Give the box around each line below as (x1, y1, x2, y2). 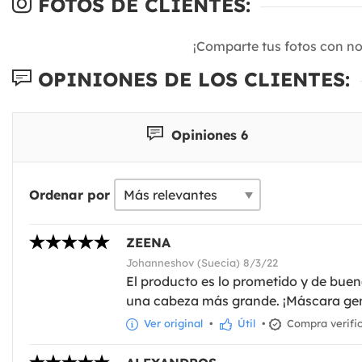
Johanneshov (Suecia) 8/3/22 (126, 255, 278, 269)
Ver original (141, 316, 203, 330)
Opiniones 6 (167, 126, 249, 143)
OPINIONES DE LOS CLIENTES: (32, 67, 350, 92)
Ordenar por (29, 186, 110, 203)
